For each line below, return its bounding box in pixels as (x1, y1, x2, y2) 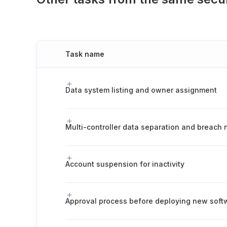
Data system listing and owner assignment (65, 86, 217, 94)
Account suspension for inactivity (65, 160, 184, 168)
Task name (65, 50, 104, 58)
